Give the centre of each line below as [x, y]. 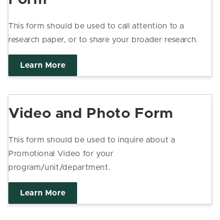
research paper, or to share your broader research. [104, 40]
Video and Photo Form [91, 114]
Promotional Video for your [61, 153]
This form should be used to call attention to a [96, 26]
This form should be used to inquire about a [92, 140]
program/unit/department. [60, 167]
